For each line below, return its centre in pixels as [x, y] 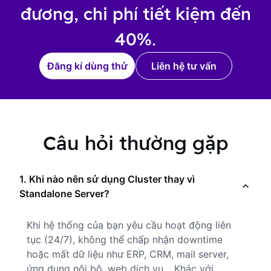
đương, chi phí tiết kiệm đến [135, 14]
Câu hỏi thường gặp [135, 143]
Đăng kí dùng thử [87, 66]
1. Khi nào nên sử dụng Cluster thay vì [107, 179]
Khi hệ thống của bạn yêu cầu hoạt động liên [129, 225]
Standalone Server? [64, 194]
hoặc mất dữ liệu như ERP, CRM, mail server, [128, 254]
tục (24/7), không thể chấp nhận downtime [125, 240]
